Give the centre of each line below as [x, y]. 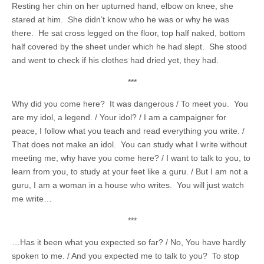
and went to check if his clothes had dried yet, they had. [115, 60]
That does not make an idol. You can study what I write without [129, 144]
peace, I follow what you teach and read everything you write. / [128, 131]
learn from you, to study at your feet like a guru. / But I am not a [130, 171]
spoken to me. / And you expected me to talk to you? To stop [126, 256]
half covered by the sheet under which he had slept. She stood [129, 47]
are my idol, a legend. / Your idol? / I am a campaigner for [119, 117]
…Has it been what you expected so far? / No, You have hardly [129, 242]
